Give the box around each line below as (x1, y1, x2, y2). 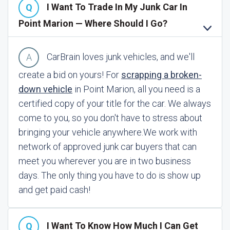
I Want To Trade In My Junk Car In (47, 1, 187, 12)
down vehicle (18, 84, 72, 94)
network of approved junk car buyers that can (18, 141, 197, 152)
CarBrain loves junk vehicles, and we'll (47, 51, 195, 62)
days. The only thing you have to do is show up (18, 170, 201, 181)
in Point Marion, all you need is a (72, 84, 200, 94)
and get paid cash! (18, 184, 90, 195)
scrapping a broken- (121, 69, 202, 80)
